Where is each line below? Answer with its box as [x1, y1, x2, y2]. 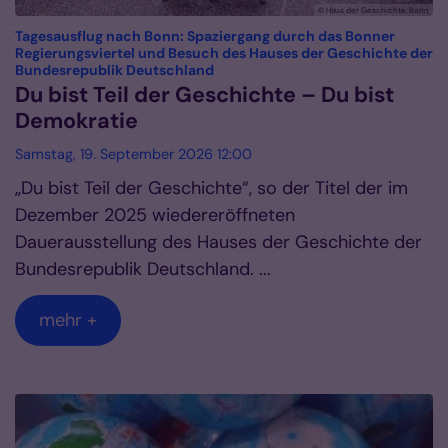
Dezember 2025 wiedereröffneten [15, 203, 295, 228]
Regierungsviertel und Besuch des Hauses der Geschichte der [15, 44, 433, 63]
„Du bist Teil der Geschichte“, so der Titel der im [15, 176, 408, 201]
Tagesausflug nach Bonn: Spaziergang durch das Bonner [15, 27, 395, 46]
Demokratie [15, 107, 138, 136]
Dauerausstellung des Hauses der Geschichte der [15, 230, 422, 255]
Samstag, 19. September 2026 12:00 [15, 145, 252, 164]
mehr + [39, 308, 97, 333]
